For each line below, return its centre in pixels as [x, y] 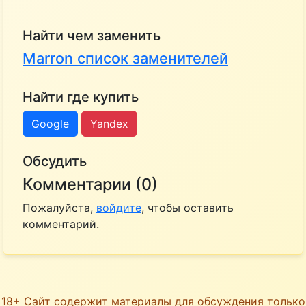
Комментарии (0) [90, 184]
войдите [119, 207]
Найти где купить [81, 97]
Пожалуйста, [59, 207]
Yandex [109, 123]
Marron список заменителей [125, 58]
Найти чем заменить [92, 35]
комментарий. [61, 224]
